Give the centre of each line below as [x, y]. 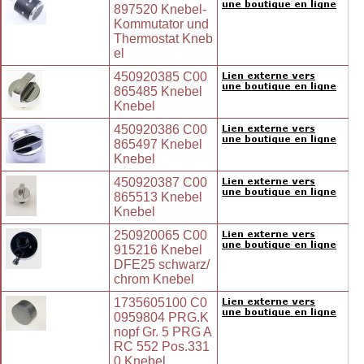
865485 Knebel [158, 92]
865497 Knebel [158, 145]
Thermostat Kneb [163, 39]
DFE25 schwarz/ [162, 265]
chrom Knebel [154, 279]
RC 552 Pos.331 [162, 347]
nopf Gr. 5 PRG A [163, 332]
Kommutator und [161, 24]
